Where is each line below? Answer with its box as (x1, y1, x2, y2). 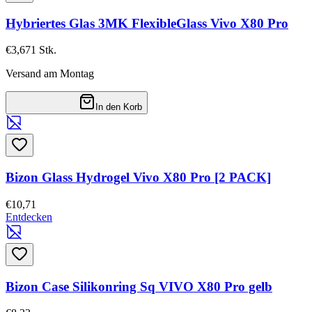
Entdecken (6, 210, 52, 223)
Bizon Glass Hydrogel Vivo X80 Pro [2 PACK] (6, 170, 271, 185)
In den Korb (95, 102, 142, 113)
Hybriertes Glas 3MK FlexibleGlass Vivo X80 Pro (6, 15, 288, 31)
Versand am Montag (6, 68, 94, 80)
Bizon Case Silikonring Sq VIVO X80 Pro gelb (6, 279, 272, 294)
